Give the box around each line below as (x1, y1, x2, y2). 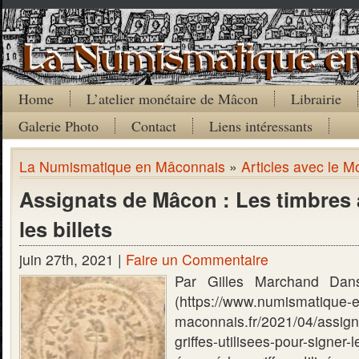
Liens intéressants (209, 116, 313, 135)
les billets (19, 214, 112, 244)
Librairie (291, 89, 341, 108)
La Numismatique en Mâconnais (19, 156, 225, 176)
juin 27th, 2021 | (19, 249, 126, 269)
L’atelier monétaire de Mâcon (87, 89, 258, 108)
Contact (131, 116, 176, 135)
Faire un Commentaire (126, 249, 268, 269)
